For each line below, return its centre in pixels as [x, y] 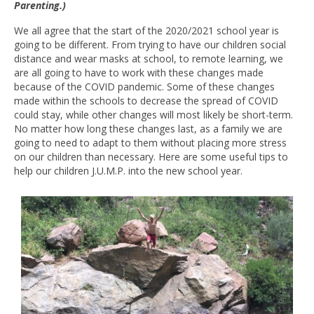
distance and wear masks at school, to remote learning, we [149, 59]
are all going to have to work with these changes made [139, 73]
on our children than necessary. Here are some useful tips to [151, 157]
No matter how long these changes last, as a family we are [148, 129]
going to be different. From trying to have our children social [150, 45]
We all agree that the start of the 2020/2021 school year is [146, 30]
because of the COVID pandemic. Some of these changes [144, 87]
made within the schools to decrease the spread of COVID [146, 101]
